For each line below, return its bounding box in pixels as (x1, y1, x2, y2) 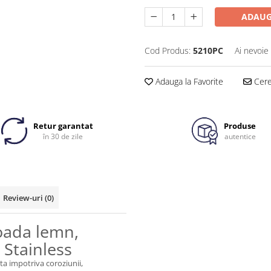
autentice (224, 131, 256, 142)
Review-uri (3, 192, 45, 204)
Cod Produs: (145, 45, 191, 57)
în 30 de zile (43, 131, 83, 142)
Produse (224, 120, 256, 132)
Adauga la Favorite (153, 76, 223, 88)
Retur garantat (33, 120, 93, 132)
